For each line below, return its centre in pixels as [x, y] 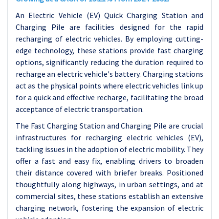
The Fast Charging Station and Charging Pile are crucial [109, 126]
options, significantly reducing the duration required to [109, 62]
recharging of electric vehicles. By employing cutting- [109, 39]
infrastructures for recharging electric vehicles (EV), [109, 137]
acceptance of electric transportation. [80, 109]
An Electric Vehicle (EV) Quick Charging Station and [109, 15]
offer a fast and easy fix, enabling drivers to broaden [109, 161]
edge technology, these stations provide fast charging [109, 50]
